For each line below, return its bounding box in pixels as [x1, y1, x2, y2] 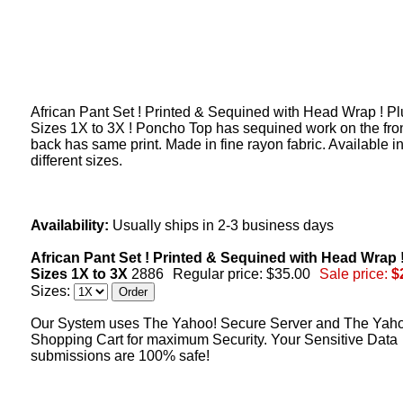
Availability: [31, 218, 109, 233]
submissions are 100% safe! [31, 348, 210, 363]
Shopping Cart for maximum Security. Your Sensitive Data [31, 332, 398, 347]
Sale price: [319, 266, 388, 282]
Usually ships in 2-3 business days [109, 218, 334, 233]
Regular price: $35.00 [173, 266, 310, 282]
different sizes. [31, 153, 122, 168]
